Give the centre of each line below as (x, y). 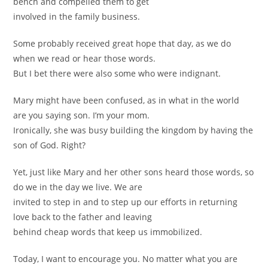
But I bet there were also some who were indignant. (117, 73)
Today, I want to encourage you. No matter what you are (126, 259)
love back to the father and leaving (83, 217)
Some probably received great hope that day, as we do (122, 43)
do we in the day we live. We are (78, 187)
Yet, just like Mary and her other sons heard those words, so (134, 172)
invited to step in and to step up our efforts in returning (126, 202)
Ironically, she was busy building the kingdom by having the (133, 130)
